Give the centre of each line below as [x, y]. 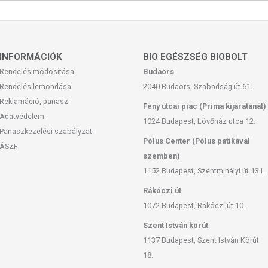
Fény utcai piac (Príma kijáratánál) [204, 106]
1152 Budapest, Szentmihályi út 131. [204, 171]
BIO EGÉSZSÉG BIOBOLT [195, 57]
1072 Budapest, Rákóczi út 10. [194, 205]
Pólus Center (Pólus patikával [197, 141]
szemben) [161, 156]
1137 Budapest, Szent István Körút [201, 240]
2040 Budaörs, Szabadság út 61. [198, 86]
